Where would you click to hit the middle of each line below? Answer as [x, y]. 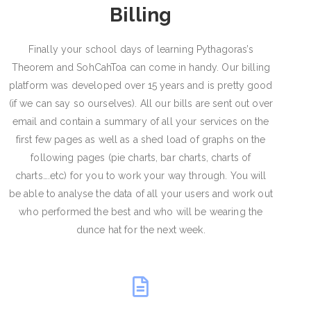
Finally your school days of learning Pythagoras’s [141, 49]
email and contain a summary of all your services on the [141, 121]
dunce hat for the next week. [141, 229]
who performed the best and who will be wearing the [141, 211]
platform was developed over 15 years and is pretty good [141, 85]
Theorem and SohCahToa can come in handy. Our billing [141, 67]
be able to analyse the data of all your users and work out [141, 193]
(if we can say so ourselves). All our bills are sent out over [141, 103]
